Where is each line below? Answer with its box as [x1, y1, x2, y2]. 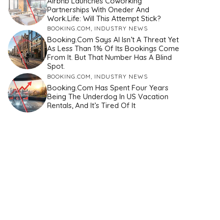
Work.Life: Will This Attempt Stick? [47, 13, 161, 23]
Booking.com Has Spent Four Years [47, 82, 168, 92]
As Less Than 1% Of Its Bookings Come [47, 44, 179, 54]
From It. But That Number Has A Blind [47, 53, 172, 62]
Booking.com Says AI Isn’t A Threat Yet [47, 35, 179, 45]
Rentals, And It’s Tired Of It [47, 100, 136, 110]
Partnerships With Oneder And [47, 4, 149, 14]
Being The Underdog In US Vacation [47, 91, 168, 101]
